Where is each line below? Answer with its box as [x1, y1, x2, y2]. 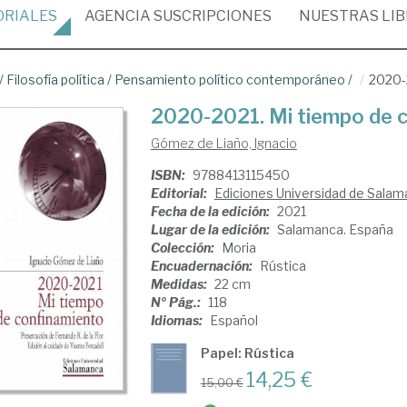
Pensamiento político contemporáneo [114, 72, 345, 87]
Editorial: [150, 185, 210, 201]
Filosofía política [6, 72, 104, 87]
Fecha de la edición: [150, 203, 273, 219]
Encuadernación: [150, 258, 255, 273]
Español [209, 313, 258, 328]
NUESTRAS [299, 7, 382, 25]
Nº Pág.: [150, 294, 203, 310]
